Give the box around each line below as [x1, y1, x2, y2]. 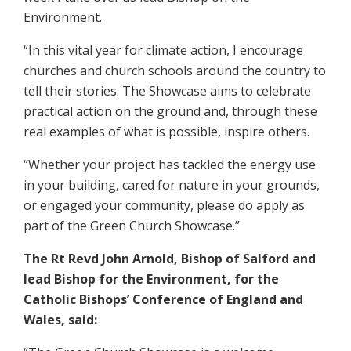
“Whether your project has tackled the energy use [24, 156, 316, 174]
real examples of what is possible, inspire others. [24, 123, 309, 141]
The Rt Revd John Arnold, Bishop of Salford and [24, 250, 316, 268]
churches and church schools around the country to [24, 62, 326, 80]
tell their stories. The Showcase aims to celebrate [24, 82, 311, 100]
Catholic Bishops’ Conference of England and [24, 291, 303, 309]
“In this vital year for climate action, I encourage [24, 42, 303, 60]
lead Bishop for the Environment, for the [24, 270, 279, 288]
